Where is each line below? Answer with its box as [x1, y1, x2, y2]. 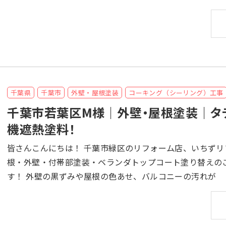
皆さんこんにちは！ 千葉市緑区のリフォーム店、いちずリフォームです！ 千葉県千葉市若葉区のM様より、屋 [7, 141, 84, 154]
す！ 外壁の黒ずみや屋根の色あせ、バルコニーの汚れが [26, 169, 216, 182]
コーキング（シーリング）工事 [129, 87, 223, 97]
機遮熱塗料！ [7, 120, 76, 138]
